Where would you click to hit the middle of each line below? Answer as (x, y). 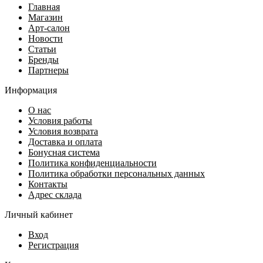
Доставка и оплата (65, 141)
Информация (31, 90)
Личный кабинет (39, 214)
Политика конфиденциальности (92, 163)
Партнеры (48, 70)
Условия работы (60, 120)
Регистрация (53, 245)
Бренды (43, 59)
